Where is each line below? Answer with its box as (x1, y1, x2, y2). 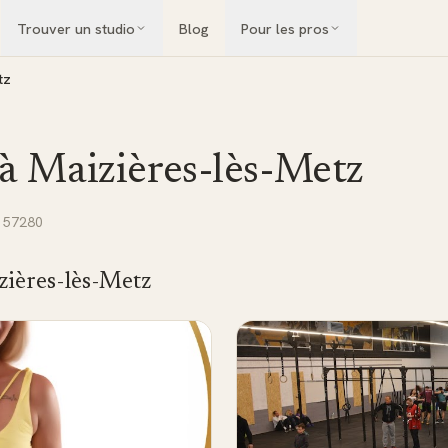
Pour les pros (240, 18, 329, 38)
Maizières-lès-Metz (27, 151, 364, 193)
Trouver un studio (16, 18, 135, 38)
